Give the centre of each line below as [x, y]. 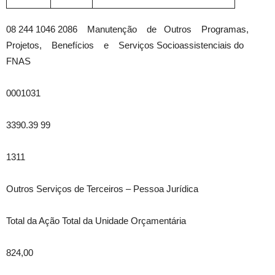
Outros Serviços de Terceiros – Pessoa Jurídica [102, 189]
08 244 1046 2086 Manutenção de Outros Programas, [131, 29]
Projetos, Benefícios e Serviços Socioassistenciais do [125, 45]
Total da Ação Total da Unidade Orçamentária [96, 221]
